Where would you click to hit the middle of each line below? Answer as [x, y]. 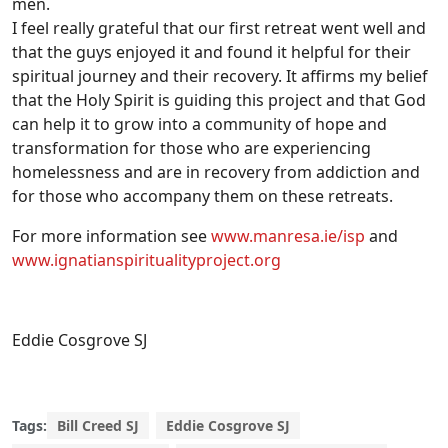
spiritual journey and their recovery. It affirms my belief [220, 75]
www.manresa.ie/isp [288, 235]
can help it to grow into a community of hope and [199, 123]
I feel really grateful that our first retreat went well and [219, 27]
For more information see [111, 235]
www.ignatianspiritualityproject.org [146, 259]
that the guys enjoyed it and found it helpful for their [211, 51]
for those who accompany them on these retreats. [202, 195]
